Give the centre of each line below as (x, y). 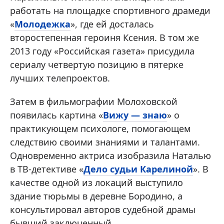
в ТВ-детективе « (47, 169)
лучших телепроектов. (60, 78)
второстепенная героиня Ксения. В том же (104, 37)
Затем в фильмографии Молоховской (94, 101)
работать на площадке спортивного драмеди (110, 10)
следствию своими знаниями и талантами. (105, 142)
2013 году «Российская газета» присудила (102, 51)
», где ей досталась (112, 24)
